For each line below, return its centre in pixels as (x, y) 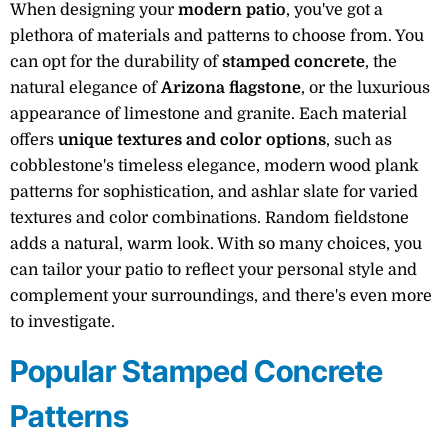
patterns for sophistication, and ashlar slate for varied (214, 192)
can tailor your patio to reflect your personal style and (213, 270)
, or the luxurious (365, 88)
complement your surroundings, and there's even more (221, 296)
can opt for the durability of (116, 62)
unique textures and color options (192, 140)
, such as (359, 140)
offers (34, 140)
